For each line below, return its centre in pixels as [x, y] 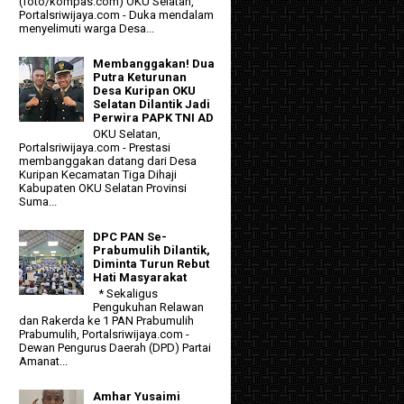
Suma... [38, 202]
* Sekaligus [126, 293]
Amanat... [43, 361]
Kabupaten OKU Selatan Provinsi [103, 188]
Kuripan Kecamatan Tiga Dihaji [98, 175]
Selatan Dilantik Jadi [152, 105]
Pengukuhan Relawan [149, 307]
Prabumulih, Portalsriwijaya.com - [104, 334]
